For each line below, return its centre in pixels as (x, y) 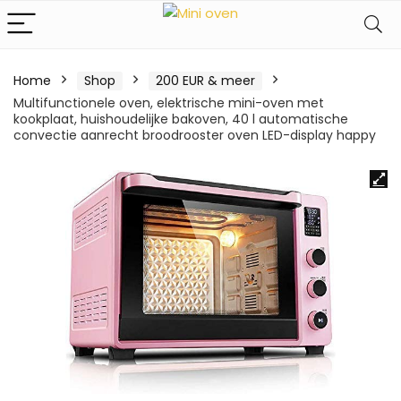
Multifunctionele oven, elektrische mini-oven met (169, 103)
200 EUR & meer (205, 81)
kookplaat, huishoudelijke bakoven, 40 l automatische (181, 119)
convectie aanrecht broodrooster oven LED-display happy (195, 135)
